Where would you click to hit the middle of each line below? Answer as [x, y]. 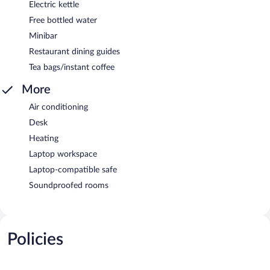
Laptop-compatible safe [73, 170]
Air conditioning [58, 107]
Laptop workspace [63, 154]
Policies [35, 239]
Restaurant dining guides [74, 52]
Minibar [43, 36]
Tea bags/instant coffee [72, 67]
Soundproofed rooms [69, 185]
